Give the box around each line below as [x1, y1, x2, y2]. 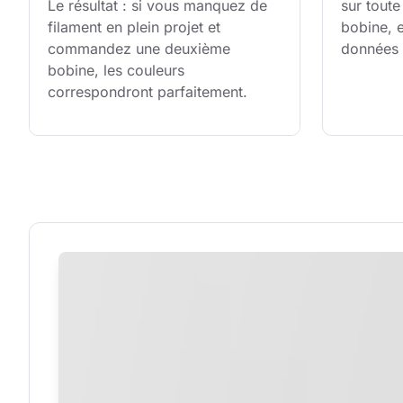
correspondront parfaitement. [48, 83, 247, 102]
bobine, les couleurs [48, 61, 189, 80]
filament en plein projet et [48, 18, 225, 37]
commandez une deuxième [48, 40, 235, 58]
